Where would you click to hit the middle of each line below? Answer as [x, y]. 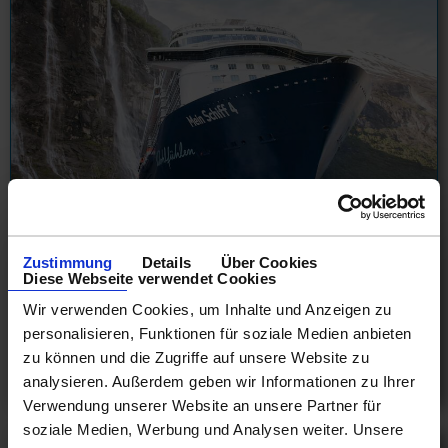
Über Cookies [268, 262]
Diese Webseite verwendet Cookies [149, 278]
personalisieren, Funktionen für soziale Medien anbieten [217, 333]
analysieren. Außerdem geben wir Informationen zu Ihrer [219, 381]
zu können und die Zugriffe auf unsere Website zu [196, 357]
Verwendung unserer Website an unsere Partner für [202, 405]
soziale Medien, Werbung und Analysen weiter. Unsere [213, 429]
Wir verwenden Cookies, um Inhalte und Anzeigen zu [207, 309]
